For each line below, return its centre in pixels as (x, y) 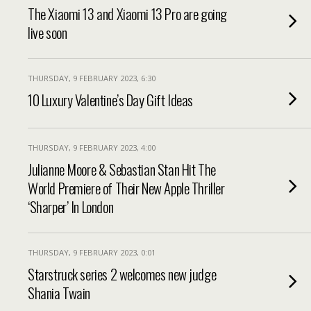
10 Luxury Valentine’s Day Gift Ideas (111, 100)
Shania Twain (59, 293)
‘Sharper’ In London (71, 207)
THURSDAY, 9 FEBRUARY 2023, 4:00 (92, 148)
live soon (48, 32)
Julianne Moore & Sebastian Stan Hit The (122, 169)
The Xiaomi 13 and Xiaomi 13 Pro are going (127, 14)
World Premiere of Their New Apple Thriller (126, 188)
